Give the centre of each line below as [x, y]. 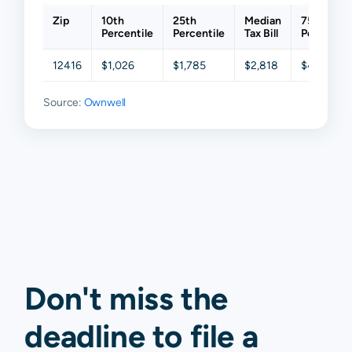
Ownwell [105, 103]
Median [263, 21]
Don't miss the [126, 299]
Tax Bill [262, 33]
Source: [64, 103]
